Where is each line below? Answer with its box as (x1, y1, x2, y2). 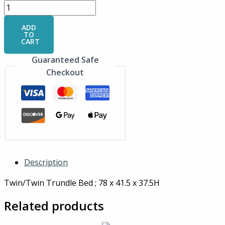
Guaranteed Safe (31, 54, 99, 65)
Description (24, 156, 68, 168)
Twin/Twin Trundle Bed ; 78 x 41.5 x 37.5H (4, 177, 160, 188)
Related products (4, 197, 104, 214)
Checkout (46, 66, 84, 78)
